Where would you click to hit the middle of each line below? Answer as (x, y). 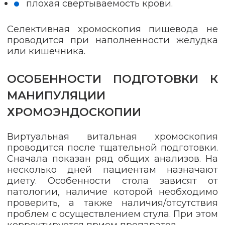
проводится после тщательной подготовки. (113, 148)
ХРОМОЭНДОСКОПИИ (74, 112)
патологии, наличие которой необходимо (113, 192)
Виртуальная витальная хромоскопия (113, 137)
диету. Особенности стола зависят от (113, 181)
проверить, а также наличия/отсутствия (113, 203)
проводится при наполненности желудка (113, 40)
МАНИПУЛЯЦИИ (56, 96)
